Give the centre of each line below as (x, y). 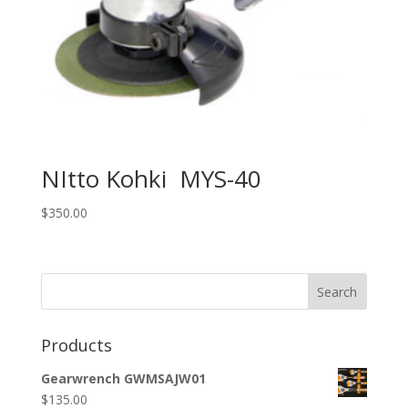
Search (337, 291)
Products (76, 346)
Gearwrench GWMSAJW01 (123, 379)
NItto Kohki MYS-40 (151, 178)
